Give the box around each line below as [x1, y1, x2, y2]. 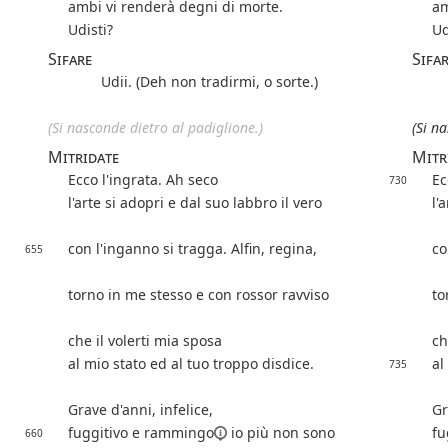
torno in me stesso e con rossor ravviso [68, 285, 329, 305]
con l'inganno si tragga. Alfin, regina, [68, 239, 317, 259]
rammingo [144, 423, 214, 443]
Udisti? [68, 20, 113, 40]
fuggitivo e [68, 423, 144, 443]
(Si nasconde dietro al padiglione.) [48, 118, 263, 138]
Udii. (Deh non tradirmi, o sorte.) [101, 72, 318, 92]
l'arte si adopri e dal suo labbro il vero [68, 193, 322, 213]
